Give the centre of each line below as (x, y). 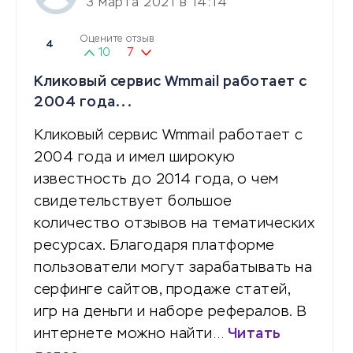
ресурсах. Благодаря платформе (154, 245)
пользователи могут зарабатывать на (173, 268)
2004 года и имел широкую (134, 157)
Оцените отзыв (117, 39)
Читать (254, 334)
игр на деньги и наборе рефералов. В (171, 312)
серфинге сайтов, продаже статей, (162, 290)
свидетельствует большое (133, 201)
